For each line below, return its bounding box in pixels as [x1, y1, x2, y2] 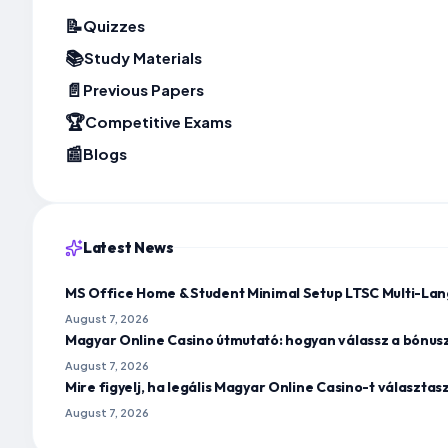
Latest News [83, 237, 174, 257]
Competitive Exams [85, 112, 232, 132]
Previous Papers [83, 80, 204, 100]
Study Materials [84, 48, 202, 68]
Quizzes [83, 16, 145, 36]
